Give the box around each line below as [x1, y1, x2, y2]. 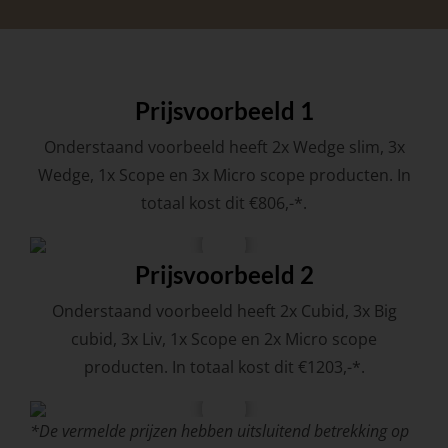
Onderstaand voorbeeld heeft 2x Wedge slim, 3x [43, 136, 405, 159]
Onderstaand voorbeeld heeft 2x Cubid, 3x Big [51, 300, 397, 323]
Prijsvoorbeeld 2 [134, 260, 314, 290]
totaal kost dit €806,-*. [141, 192, 307, 215]
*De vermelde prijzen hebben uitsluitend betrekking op [29, 420, 409, 443]
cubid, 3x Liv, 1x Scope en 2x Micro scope [71, 328, 377, 351]
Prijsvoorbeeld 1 [134, 96, 314, 126]
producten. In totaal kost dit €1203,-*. [83, 356, 365, 379]
